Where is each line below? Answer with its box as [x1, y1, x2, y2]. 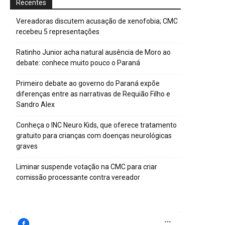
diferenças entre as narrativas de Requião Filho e [16, 89, 170, 98]
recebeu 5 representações [16, 27, 99, 36]
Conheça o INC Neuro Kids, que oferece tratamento [16, 121, 177, 129]
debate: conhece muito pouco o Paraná [16, 58, 140, 67]
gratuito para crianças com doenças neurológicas [16, 131, 172, 140]
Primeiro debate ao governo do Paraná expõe [16, 79, 160, 87]
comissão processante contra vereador [16, 173, 140, 181]
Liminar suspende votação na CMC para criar [16, 162, 157, 171]
